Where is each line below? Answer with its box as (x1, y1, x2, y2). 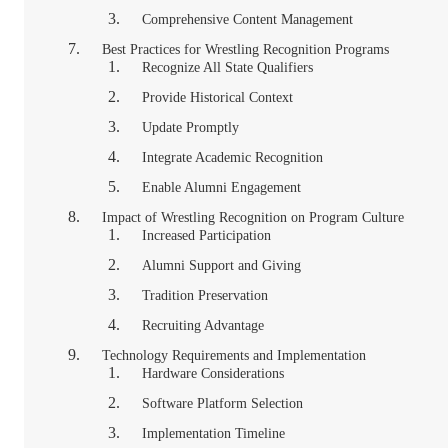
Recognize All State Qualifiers (142, 59, 313, 76)
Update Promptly (142, 119, 239, 136)
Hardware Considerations (142, 365, 284, 382)
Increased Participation (142, 227, 271, 244)
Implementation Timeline (142, 425, 285, 442)
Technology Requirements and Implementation (102, 347, 366, 364)
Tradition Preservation (142, 287, 268, 304)
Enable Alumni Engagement (142, 179, 301, 196)
